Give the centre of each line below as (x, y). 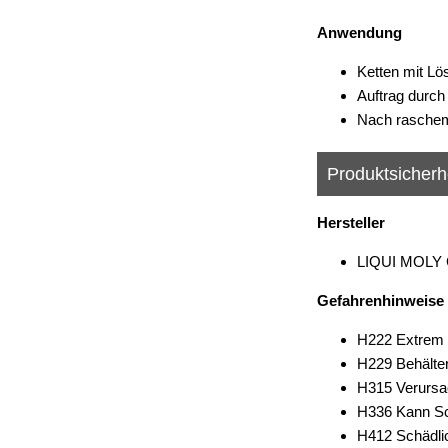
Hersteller (351, 222)
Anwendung (359, 32)
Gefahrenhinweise (380, 300)
